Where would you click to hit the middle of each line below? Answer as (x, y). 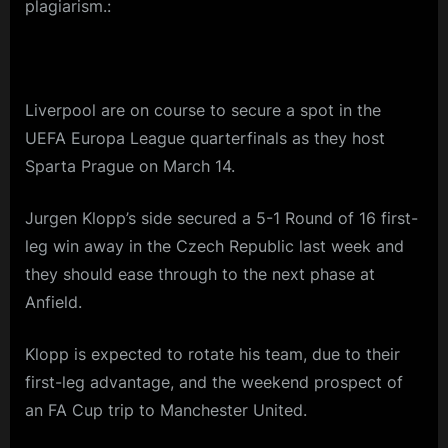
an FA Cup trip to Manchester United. (166, 409)
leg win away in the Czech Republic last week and (214, 245)
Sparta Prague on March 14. (130, 165)
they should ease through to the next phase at (200, 273)
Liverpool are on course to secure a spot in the (203, 109)
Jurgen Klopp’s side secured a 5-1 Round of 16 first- (221, 217)
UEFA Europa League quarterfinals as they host (205, 137)
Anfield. (53, 301)
